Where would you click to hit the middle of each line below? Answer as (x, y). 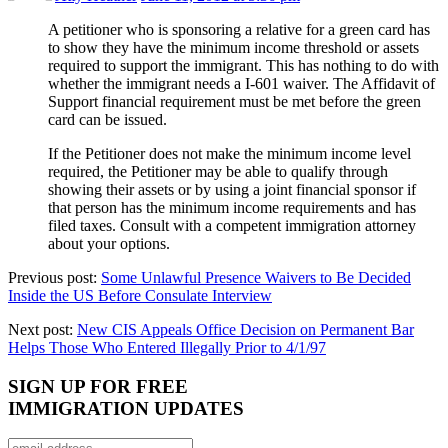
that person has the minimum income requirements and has (232, 207)
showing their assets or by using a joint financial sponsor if (232, 189)
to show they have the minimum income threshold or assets (233, 47)
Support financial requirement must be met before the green (234, 101)
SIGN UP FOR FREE (98, 386)
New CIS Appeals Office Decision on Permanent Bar (245, 329)
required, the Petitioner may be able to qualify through (218, 171)
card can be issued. (107, 119)
